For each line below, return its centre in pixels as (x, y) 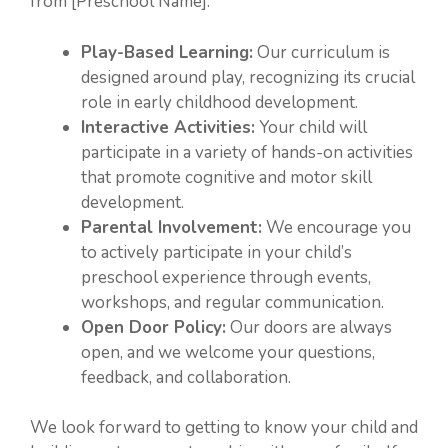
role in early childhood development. (219, 102)
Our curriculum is (321, 52)
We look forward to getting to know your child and (224, 427)
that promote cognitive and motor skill (226, 177)
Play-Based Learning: (167, 52)
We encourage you (336, 227)
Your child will (311, 127)
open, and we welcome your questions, (228, 352)
